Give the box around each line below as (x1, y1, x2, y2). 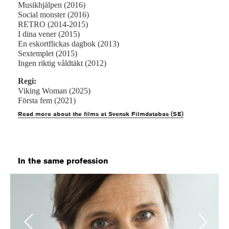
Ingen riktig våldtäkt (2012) (18, 58, 106, 67)
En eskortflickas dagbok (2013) (18, 39, 119, 48)
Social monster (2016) (18, 10, 89, 19)
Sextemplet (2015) (18, 49, 77, 58)
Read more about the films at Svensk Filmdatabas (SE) (18, 109, 184, 118)
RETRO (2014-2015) (18, 19, 88, 29)
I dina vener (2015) (18, 29, 80, 38)
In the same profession (18, 155, 108, 166)
